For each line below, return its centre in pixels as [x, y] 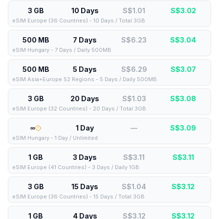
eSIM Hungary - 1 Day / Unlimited [55, 138]
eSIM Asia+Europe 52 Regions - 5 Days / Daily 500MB [85, 79]
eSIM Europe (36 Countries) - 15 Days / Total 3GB [78, 197]
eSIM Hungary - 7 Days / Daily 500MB [62, 50]
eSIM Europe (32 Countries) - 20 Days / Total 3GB [79, 109]
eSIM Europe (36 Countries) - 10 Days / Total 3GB [79, 21]
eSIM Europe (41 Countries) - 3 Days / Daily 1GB [76, 167]
